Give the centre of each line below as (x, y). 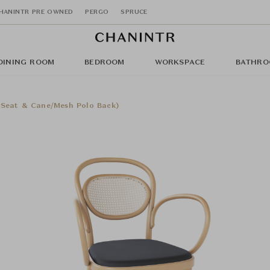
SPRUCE (134, 12)
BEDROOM (105, 63)
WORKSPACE (180, 63)
